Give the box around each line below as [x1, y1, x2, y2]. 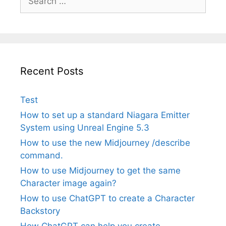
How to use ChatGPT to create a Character [20, 193, 195, 203]
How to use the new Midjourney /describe [20, 137, 190, 148]
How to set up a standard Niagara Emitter [20, 109, 190, 120]
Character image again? [20, 178, 117, 188]
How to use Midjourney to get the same [20, 165, 181, 176]
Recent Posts [20, 65, 83, 77]
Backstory [20, 205, 60, 216]
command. [20, 150, 63, 160]
